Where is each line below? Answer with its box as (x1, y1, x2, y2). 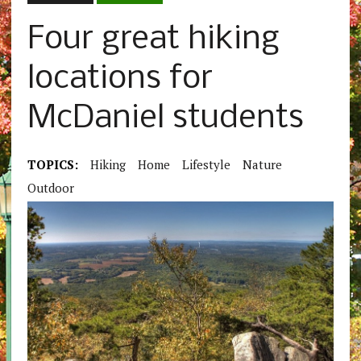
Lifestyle (181, 156, 230, 173)
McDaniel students (27, 102, 304, 137)
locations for (27, 62, 213, 98)
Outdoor (27, 180, 74, 197)
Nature (242, 156, 282, 173)
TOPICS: (27, 156, 78, 173)
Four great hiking (27, 23, 280, 58)
